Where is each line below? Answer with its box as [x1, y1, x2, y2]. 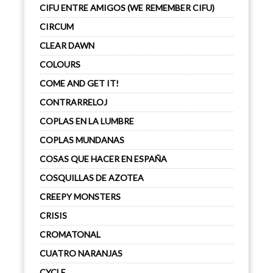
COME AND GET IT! [40, 78, 119, 88]
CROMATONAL [40, 229, 101, 239]
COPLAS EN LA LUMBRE [40, 116, 134, 126]
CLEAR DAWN [40, 40, 94, 51]
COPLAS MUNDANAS [40, 135, 124, 145]
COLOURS [40, 59, 80, 69]
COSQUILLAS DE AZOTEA [40, 172, 144, 183]
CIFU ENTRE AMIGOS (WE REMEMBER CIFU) [40, 2, 214, 13]
